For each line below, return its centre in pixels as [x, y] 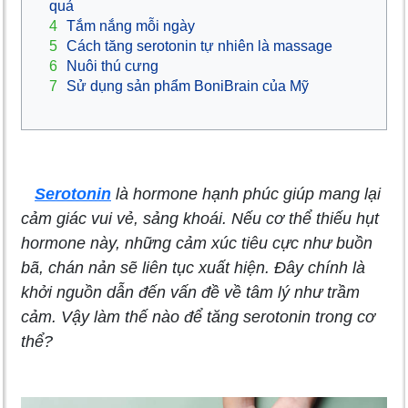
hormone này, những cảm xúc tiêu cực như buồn [197, 244]
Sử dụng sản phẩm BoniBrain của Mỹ [188, 87]
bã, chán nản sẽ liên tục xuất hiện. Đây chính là [193, 268]
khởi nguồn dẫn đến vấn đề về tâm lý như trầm [190, 293]
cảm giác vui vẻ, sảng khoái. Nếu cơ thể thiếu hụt [200, 219]
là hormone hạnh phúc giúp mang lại [246, 194]
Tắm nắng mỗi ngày [131, 26]
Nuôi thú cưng [112, 66]
